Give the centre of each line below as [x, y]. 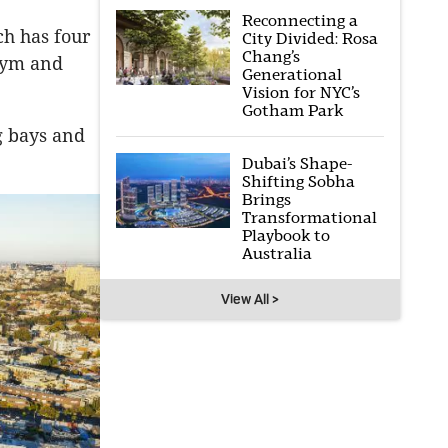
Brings [266, 199]
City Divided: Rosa [309, 38]
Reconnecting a [299, 20]
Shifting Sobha [298, 181]
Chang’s [270, 56]
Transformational [309, 217]
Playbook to [285, 235]
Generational [291, 74]
